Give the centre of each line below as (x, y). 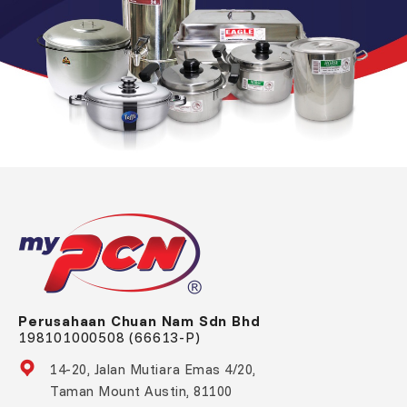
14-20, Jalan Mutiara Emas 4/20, (153, 369)
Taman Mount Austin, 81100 (141, 391)
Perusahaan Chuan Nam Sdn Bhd (139, 321)
